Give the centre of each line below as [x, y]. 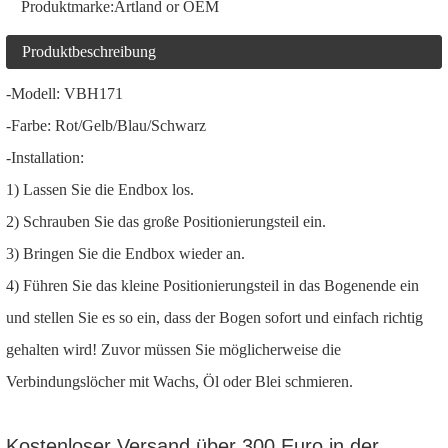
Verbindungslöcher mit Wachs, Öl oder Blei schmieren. [179, 381]
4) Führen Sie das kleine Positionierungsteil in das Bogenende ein [212, 285]
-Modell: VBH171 [64, 93]
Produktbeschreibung [89, 51]
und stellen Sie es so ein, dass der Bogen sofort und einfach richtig [214, 317]
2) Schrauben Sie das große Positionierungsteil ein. [166, 221]
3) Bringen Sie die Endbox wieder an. [125, 253]
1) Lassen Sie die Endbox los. [100, 189]
